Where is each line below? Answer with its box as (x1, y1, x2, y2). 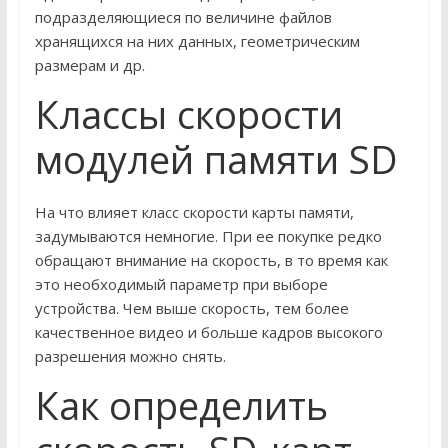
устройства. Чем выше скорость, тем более (34, 298, 349, 319)
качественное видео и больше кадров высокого (34, 322, 383, 343)
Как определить (34, 379, 328, 432)
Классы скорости (34, 88, 343, 141)
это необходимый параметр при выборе (34, 274, 328, 295)
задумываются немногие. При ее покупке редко (34, 226, 382, 247)
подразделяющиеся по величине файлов (34, 7, 332, 28)
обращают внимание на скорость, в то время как (34, 250, 388, 271)
